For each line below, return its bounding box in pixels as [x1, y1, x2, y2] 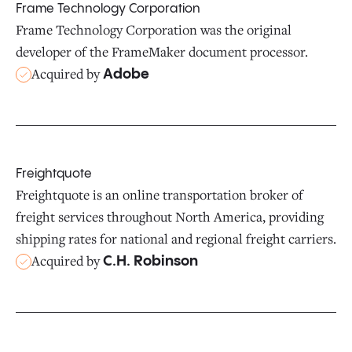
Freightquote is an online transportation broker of [16, 185, 303, 203]
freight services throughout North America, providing [16, 207, 324, 225]
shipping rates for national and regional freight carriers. [16, 229, 336, 247]
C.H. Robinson [103, 254, 198, 269]
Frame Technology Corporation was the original [16, 20, 291, 38]
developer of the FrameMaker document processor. [16, 42, 308, 60]
